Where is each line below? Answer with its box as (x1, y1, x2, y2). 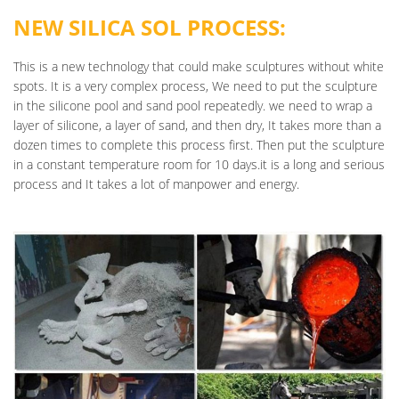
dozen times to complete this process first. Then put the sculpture (13, 135, 385, 153)
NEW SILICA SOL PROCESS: (13, 12, 286, 42)
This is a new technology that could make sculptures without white (13, 57, 384, 75)
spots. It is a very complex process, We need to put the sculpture (13, 77, 378, 94)
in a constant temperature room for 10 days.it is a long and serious (13, 155, 385, 173)
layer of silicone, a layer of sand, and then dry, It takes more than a (13, 116, 381, 134)
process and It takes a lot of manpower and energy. (13, 175, 299, 192)
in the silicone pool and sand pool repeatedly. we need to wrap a (13, 96, 372, 114)
